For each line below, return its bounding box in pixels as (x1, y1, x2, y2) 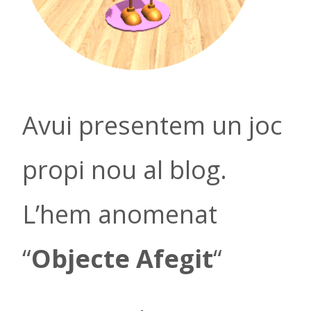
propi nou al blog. (22, 153, 227, 187)
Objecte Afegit (31, 242, 213, 276)
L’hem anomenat (22, 197, 217, 232)
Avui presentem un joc (22, 108, 282, 143)
